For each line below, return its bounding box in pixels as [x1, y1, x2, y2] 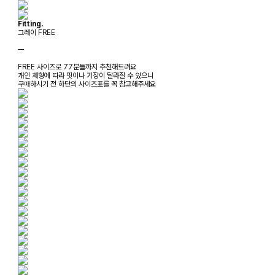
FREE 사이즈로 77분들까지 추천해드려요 [18, 62, 136, 71]
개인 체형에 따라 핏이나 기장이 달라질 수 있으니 [18, 71, 153, 80]
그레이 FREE [18, 28, 55, 37]
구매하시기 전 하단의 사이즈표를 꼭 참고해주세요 [18, 79, 156, 88]
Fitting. [18, 19, 43, 28]
